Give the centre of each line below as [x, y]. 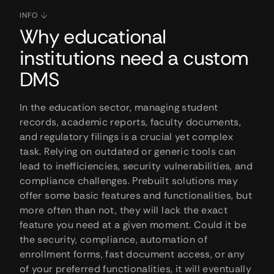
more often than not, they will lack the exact [124, 210]
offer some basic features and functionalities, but [136, 195]
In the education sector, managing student [119, 107]
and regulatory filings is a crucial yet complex [126, 136]
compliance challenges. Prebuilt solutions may [129, 180]
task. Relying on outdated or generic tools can [128, 151]
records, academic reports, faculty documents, [131, 122]
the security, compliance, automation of [114, 239]
